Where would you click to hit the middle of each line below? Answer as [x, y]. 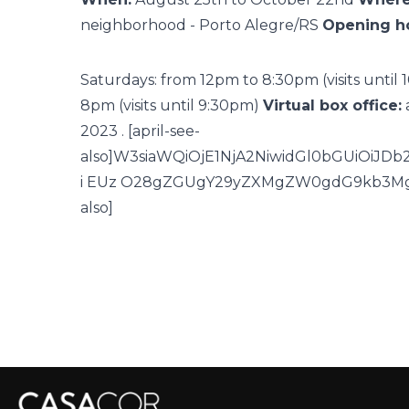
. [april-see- [159, 131]
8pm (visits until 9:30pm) [172, 105]
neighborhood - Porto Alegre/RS [201, 25]
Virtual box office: [332, 105]
